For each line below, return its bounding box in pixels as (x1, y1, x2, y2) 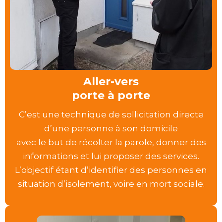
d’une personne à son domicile (44, 123, 178, 134)
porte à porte (72, 89, 150, 103)
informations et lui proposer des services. (23, 151, 199, 162)
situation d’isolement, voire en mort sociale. (17, 179, 205, 189)
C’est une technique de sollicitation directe (18, 110, 204, 120)
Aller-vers (83, 75, 139, 89)
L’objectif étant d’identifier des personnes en (15, 165, 207, 175)
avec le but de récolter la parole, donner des (16, 137, 206, 148)
